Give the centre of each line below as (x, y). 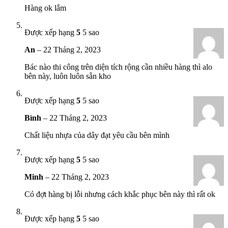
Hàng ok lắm (45, 8)
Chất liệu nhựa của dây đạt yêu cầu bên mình (97, 135)
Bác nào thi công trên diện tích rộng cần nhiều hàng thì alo (118, 67)
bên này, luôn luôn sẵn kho (68, 76)
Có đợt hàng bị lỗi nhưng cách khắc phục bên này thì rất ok (120, 194)
